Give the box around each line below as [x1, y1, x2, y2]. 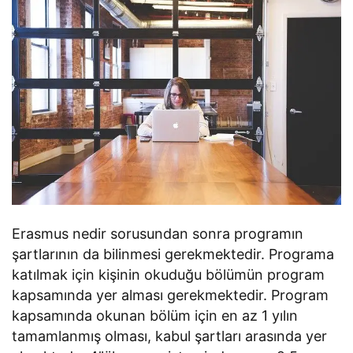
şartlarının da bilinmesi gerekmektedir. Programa [12, 246, 335, 263]
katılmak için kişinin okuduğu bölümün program [12, 266, 325, 284]
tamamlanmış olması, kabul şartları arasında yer [12, 328, 328, 345]
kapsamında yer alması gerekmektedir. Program [12, 287, 329, 304]
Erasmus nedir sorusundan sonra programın [12, 225, 304, 243]
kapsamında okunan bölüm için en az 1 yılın [12, 307, 299, 325]
